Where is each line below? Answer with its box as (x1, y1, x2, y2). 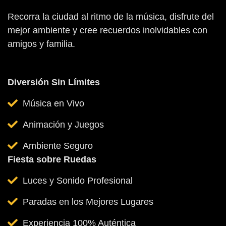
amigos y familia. (8, 38, 75, 49)
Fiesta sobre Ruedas (8, 154, 96, 164)
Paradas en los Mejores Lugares (23, 196, 153, 207)
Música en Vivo (23, 98, 84, 108)
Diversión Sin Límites (8, 77, 100, 87)
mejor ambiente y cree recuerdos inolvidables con (8, 25, 207, 35)
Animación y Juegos (23, 119, 104, 130)
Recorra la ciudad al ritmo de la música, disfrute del (8, 11, 214, 22)
